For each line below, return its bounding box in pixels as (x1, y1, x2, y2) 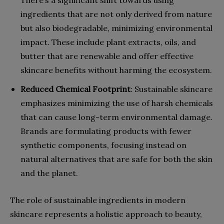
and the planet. (20, 167, 78, 178)
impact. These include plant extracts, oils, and (20, 36, 196, 47)
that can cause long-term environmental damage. (20, 111, 212, 122)
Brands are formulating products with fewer (20, 125, 191, 136)
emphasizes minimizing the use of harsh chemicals (20, 97, 213, 108)
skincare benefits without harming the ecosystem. (20, 64, 212, 75)
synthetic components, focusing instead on (20, 139, 186, 150)
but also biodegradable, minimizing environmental (20, 22, 212, 33)
